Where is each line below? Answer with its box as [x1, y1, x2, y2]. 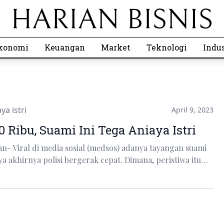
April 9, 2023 [171, 105, 213, 114]
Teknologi [146, 42, 187, 52]
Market [101, 42, 130, 52]
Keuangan [44, 42, 85, 52]
